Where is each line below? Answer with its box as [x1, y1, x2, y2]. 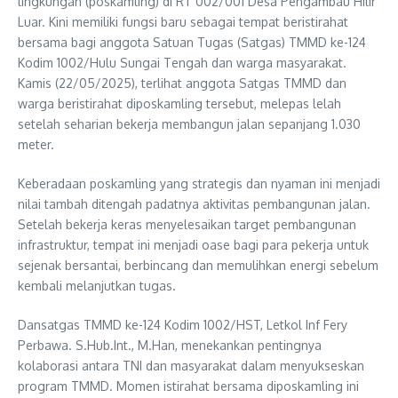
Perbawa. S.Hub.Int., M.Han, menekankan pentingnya [18, 338, 322, 354]
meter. [18, 137, 54, 153]
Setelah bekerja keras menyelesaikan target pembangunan [18, 217, 356, 233]
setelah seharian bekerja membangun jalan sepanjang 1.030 [18, 116, 361, 132]
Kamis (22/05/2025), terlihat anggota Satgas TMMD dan [18, 76, 346, 92]
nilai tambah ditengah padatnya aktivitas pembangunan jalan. [18, 196, 370, 212]
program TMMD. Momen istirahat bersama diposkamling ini [18, 378, 359, 394]
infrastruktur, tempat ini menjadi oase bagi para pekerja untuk [18, 237, 369, 253]
